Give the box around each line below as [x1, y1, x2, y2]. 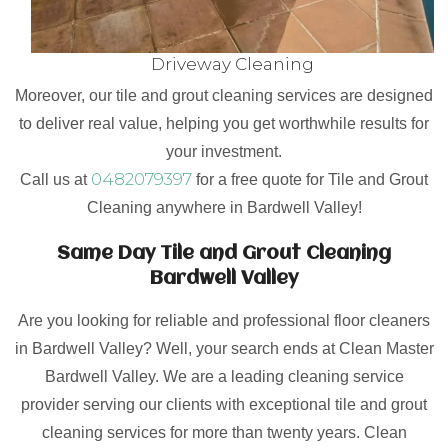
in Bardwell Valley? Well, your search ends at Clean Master [14, 340, 434, 357]
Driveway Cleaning [151, 53, 314, 74]
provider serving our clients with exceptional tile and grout [21, 396, 427, 413]
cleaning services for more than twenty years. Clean [41, 424, 407, 441]
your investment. [166, 143, 282, 160]
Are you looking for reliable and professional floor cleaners [18, 312, 430, 329]
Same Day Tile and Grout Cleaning [57, 244, 391, 264]
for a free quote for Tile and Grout [192, 171, 428, 188]
